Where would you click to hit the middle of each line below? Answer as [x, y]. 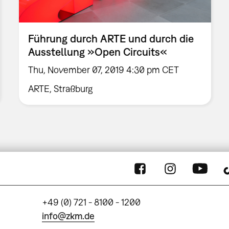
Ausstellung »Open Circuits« [98, 52]
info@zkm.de [68, 216]
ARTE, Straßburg [61, 88]
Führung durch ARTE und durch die [111, 39]
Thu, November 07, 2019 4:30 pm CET [104, 70]
